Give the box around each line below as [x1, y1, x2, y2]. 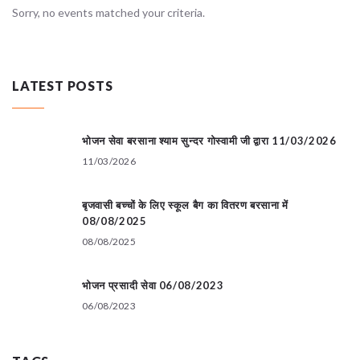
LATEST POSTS [12, 77, 113, 93]
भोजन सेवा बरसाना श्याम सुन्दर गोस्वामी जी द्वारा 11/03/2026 [82, 133, 337, 147]
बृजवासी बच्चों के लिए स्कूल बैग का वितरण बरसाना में [82, 198, 289, 211]
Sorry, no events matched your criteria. [12, 5, 205, 19]
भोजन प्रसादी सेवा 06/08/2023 [82, 278, 224, 292]
